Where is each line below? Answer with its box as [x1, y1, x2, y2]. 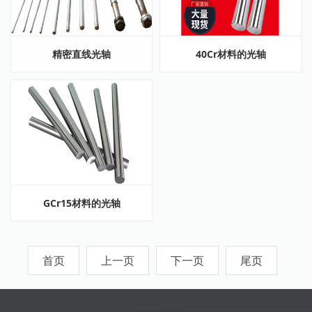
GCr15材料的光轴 [42, 196, 120, 210]
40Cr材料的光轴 [195, 47, 266, 61]
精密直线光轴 [52, 47, 111, 61]
